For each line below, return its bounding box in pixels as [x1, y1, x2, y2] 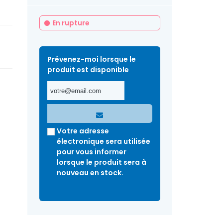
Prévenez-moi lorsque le [47, 54, 136, 64]
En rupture [52, 18, 90, 28]
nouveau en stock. [57, 168, 124, 178]
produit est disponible [47, 65, 129, 75]
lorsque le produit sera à [57, 157, 147, 167]
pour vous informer [57, 147, 127, 157]
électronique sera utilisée [57, 136, 151, 146]
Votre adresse [57, 126, 110, 136]
